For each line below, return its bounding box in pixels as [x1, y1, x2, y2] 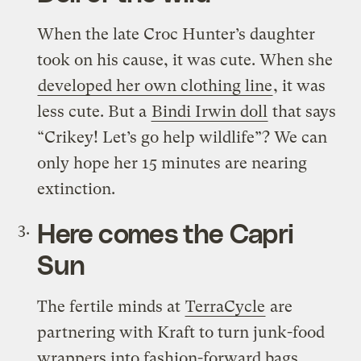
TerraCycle [185, 297, 266, 316]
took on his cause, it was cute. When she [37, 50, 334, 69]
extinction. [37, 179, 116, 198]
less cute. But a [37, 102, 151, 121]
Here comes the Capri [37, 216, 294, 248]
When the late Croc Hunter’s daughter [37, 24, 316, 44]
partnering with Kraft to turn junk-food [37, 322, 326, 342]
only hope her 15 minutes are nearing [37, 153, 308, 172]
